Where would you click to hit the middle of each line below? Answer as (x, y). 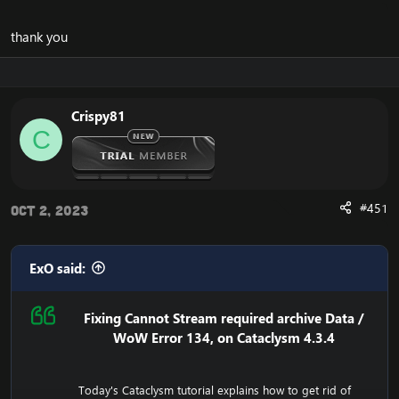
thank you (39, 37)
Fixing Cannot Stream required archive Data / (224, 318)
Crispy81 (98, 116)
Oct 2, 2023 (49, 210)
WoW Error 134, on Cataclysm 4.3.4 (224, 338)
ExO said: (57, 268)
